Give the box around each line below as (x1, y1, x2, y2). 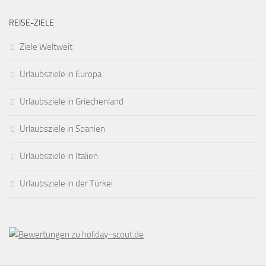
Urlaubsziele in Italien (20, 151, 98, 162)
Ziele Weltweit (20, 42, 72, 53)
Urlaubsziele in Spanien (20, 123, 105, 135)
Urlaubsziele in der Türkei (20, 178, 113, 189)
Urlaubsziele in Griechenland (20, 96, 123, 107)
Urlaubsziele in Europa (20, 69, 102, 80)
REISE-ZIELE (9, 18, 54, 28)
